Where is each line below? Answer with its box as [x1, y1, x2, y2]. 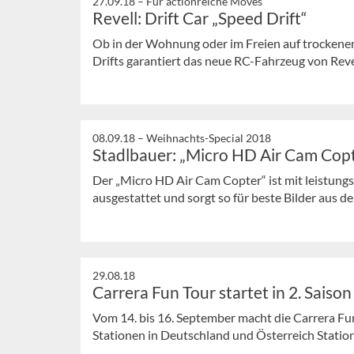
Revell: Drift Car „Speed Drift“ [92, 7, 307, 28]
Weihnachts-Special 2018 [146, 131, 271, 145]
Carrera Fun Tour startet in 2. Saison [92, 282, 352, 303]
